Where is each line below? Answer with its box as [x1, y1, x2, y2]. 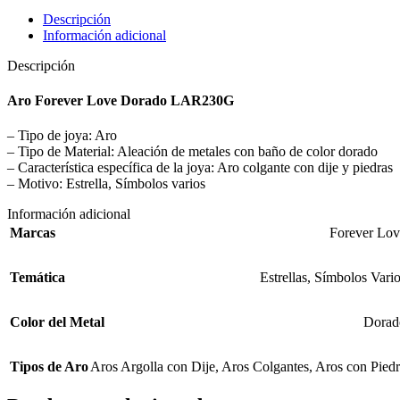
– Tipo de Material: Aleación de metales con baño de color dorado [7, 144, 378, 160]
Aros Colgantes [221, 359, 309, 375]
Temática [10, 270, 65, 286]
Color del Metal [10, 314, 104, 330]
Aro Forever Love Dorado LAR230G [7, 92, 234, 108]
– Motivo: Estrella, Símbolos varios [7, 176, 205, 192]
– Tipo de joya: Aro [7, 128, 117, 144]
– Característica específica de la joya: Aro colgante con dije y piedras [7, 160, 393, 176]
